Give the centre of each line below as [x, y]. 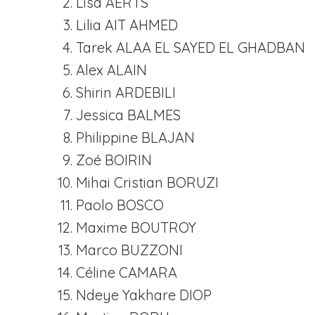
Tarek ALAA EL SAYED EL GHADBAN [191, 47]
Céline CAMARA [127, 272]
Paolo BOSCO [120, 205]
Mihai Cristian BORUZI [147, 182]
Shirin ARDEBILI [126, 92]
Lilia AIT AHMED [127, 25]
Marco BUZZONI [129, 250]
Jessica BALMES [128, 115]
